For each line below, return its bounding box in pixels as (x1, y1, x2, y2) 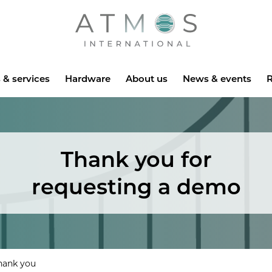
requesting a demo (31, 173, 241, 200)
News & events (182, 72, 251, 84)
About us (125, 72, 168, 84)
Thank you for (60, 146, 212, 172)
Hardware (64, 72, 110, 84)
